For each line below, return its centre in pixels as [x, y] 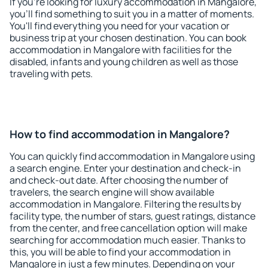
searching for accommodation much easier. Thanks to [127, 240]
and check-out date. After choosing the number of [119, 180]
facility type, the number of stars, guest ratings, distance [133, 216]
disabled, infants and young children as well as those [124, 62]
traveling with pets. [51, 74]
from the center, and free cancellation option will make [128, 228]
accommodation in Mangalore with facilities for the [121, 50]
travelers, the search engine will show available [112, 192]
